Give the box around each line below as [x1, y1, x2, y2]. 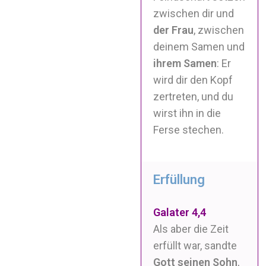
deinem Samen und [153, 40, 245, 53]
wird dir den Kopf [153, 73, 233, 86]
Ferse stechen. [153, 123, 224, 136]
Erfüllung [153, 172, 205, 187]
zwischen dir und [153, 7, 235, 20]
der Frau [153, 23, 194, 36]
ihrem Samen [153, 56, 217, 69]
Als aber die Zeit [153, 222, 229, 235]
